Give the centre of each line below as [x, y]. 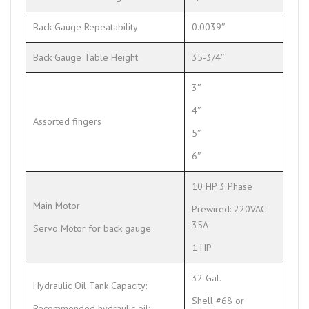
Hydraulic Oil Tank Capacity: [90, 285]
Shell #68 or [218, 300]
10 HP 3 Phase [222, 186]
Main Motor [57, 205]
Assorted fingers [67, 121]
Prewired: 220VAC [229, 209]
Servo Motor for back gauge [92, 228]
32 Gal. [207, 278]
